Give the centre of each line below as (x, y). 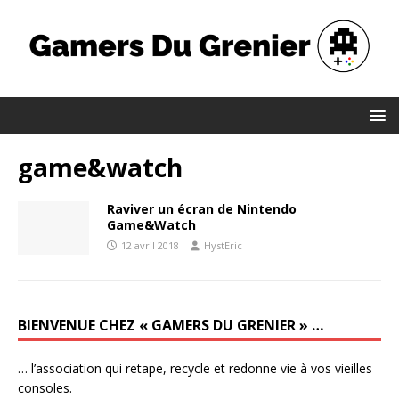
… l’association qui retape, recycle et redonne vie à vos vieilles (195, 368)
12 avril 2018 (150, 245)
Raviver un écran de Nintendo (202, 208)
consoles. (45, 387)
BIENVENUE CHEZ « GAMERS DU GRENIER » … (171, 325)
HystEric (223, 245)
